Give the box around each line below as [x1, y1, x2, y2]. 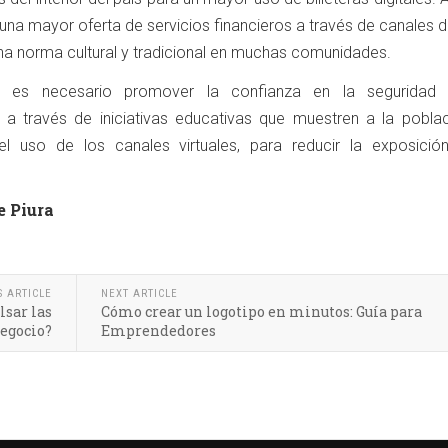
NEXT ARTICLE [101, 286, 178, 300]
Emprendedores [101, 320, 216, 340]
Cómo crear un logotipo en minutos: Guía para [101, 301, 422, 321]
